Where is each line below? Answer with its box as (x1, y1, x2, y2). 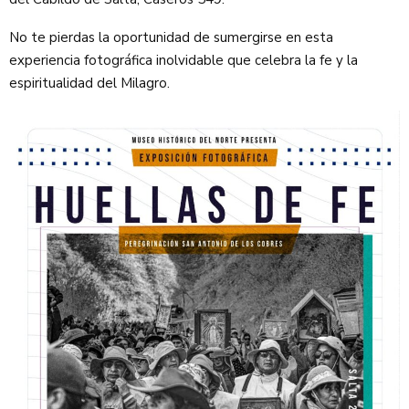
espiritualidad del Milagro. (9, 73, 170, 92)
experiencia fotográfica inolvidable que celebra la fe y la (9, 50, 358, 69)
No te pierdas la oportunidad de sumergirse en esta (9, 27, 333, 47)
